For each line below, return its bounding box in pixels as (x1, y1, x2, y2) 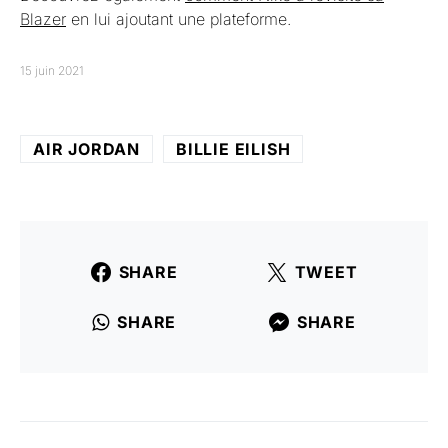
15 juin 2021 (20, 63, 84, 78)
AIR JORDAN (33, 139, 140, 159)
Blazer (20, 9, 66, 29)
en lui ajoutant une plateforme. (66, 9, 291, 29)
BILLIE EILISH (176, 139, 291, 159)
